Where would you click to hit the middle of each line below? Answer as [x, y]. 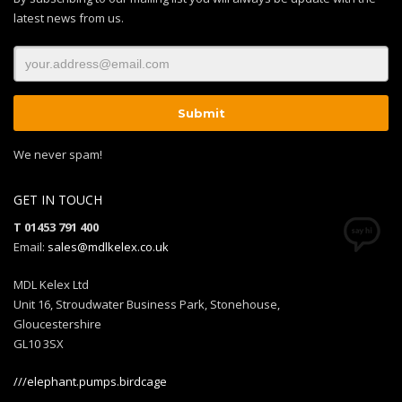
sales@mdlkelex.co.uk [108, 247]
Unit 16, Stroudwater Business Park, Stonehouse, [147, 305]
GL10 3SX [39, 344]
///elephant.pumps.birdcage [90, 382]
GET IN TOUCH [58, 200]
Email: [31, 247]
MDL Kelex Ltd [51, 285]
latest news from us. [69, 18]
